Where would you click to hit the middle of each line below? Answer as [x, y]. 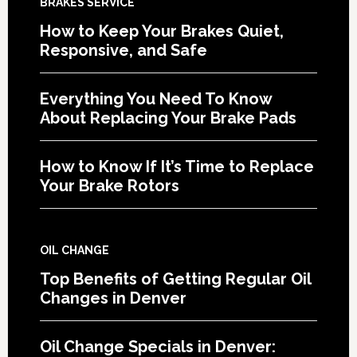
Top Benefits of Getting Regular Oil [175, 279]
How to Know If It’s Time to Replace [177, 166]
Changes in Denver [113, 298]
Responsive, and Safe [123, 50]
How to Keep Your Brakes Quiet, [161, 31]
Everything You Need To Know [155, 98]
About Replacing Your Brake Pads [168, 118]
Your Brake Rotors [109, 185]
